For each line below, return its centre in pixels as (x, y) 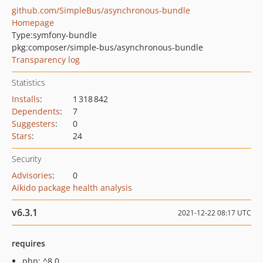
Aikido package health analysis (72, 188)
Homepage (33, 23)
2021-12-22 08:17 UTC (215, 213)
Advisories (32, 175)
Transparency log (46, 60)
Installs (26, 99)
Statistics (28, 82)
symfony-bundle (65, 35)
